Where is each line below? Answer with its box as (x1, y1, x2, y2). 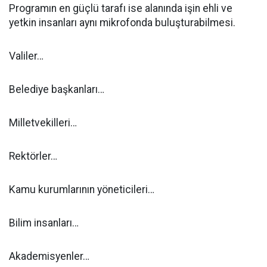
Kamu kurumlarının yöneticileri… (9, 184, 154, 195)
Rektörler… (9, 150, 57, 162)
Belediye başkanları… (9, 83, 104, 95)
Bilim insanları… (9, 217, 79, 229)
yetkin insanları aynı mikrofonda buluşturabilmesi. (9, 17, 235, 29)
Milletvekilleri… (9, 117, 77, 129)
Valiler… (9, 50, 44, 62)
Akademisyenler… (9, 250, 89, 262)
